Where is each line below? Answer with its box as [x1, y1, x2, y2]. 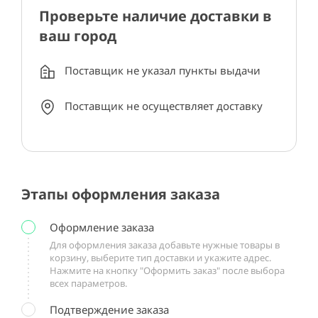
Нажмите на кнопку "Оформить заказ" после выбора [50, 264, 285, 277]
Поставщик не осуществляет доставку [65, 99, 263, 113]
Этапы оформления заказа [21, 185, 220, 204]
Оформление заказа [50, 220, 154, 234]
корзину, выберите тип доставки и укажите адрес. [50, 251, 271, 264]
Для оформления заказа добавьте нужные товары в [50, 238, 280, 251]
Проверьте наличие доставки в [39, 6, 272, 26]
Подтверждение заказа [50, 302, 169, 317]
